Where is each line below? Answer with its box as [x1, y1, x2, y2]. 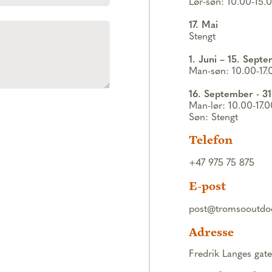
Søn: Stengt [189, 113, 239, 123]
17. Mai [189, 21, 219, 31]
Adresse [189, 224, 234, 241]
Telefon [189, 132, 233, 149]
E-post [189, 178, 226, 195]
